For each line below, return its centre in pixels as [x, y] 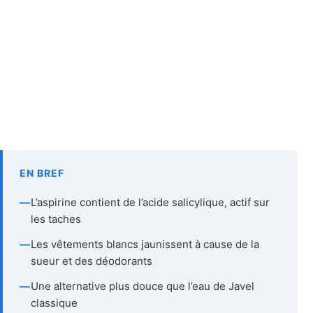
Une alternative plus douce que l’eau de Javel [143, 286]
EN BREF [42, 173]
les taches [56, 219]
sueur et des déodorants [92, 261]
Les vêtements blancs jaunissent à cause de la [145, 244]
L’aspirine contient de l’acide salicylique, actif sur [150, 202]
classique [54, 303]
